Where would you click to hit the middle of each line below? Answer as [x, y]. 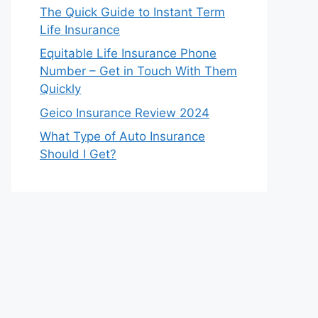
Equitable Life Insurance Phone [128, 53]
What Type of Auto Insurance [122, 136]
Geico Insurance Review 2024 [125, 113]
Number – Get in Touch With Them [138, 71]
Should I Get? [78, 154]
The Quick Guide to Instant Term [132, 12]
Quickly [60, 89]
